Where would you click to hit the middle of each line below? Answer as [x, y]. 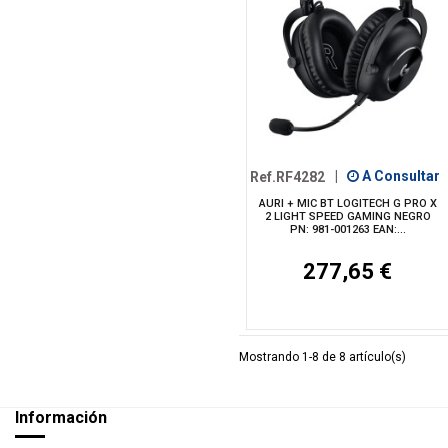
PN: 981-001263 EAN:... [347, 230]
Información [61, 417]
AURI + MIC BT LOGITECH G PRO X [347, 204]
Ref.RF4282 [288, 176]
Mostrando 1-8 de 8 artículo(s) [322, 356]
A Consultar [399, 176]
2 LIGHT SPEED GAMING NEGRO [347, 217]
